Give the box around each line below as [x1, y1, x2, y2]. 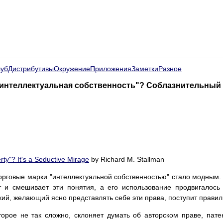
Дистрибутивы [8, 64, 54, 73]
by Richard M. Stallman [89, 155, 164, 163]
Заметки [131, 64, 158, 73]
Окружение [54, 64, 90, 73]
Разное [158, 64, 182, 73]
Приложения [90, 64, 131, 73]
